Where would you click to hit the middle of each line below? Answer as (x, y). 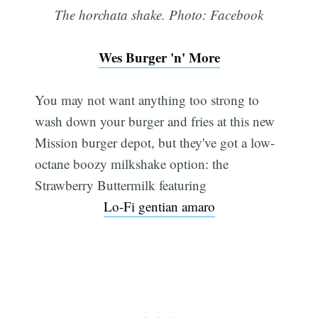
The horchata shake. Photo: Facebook (159, 15)
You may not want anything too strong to (147, 100)
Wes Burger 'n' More (159, 57)
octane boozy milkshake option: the (132, 164)
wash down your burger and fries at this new (155, 121)
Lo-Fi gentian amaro (159, 207)
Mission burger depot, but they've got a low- (155, 143)
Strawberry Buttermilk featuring (121, 185)
